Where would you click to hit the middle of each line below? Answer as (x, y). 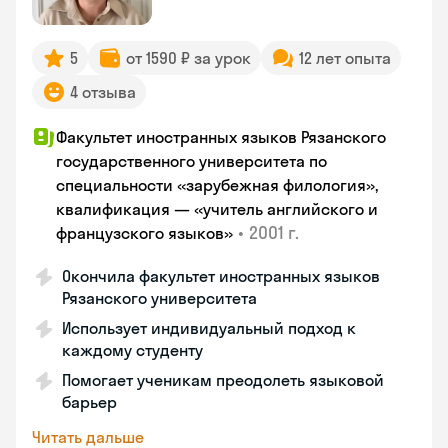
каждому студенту (132, 350)
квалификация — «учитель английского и (217, 209)
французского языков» (144, 233)
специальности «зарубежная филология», (217, 185)
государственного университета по (191, 161)
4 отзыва (103, 92)
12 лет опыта (345, 58)
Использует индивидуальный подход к (209, 328)
